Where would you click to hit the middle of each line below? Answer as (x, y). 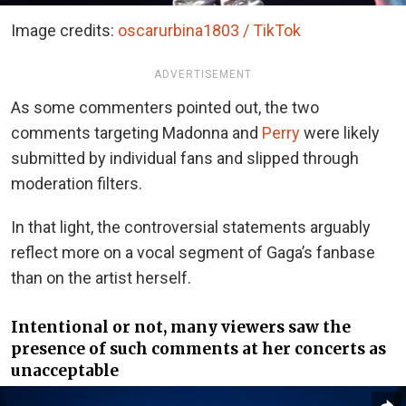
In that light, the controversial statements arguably (191, 227)
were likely (340, 132)
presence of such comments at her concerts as (198, 349)
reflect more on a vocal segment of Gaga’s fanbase (193, 252)
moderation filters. (77, 183)
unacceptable (65, 371)
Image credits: (64, 30)
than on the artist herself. (101, 277)
